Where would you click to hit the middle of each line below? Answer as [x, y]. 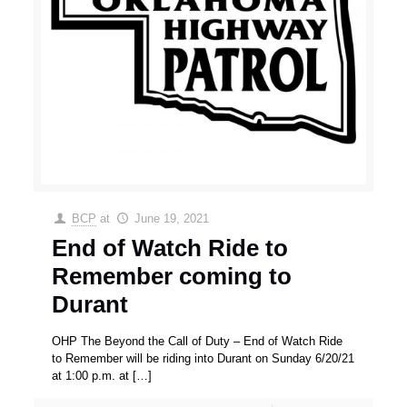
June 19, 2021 [171, 219]
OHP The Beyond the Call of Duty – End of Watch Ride [198, 342]
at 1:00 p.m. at [91, 376]
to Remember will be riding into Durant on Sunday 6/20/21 [203, 359]
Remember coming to [172, 277]
